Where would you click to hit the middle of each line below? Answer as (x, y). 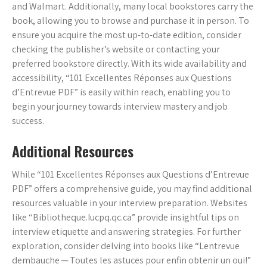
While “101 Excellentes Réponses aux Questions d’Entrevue (131, 175)
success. (28, 121)
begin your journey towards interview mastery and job (120, 107)
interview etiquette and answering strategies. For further (126, 232)
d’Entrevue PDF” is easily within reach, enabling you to (121, 92)
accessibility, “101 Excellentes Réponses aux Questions (122, 78)
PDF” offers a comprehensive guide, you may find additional (132, 189)
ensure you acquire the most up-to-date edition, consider (127, 35)
